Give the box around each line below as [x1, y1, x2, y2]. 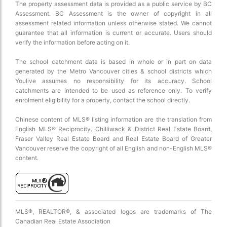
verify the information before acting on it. [15, 38, 130, 46]
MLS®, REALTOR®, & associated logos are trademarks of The [15, 207, 212, 215]
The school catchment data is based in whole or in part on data [15, 57, 212, 65]
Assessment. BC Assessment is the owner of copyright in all [15, 9, 212, 17]
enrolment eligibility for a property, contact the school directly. [15, 96, 190, 104]
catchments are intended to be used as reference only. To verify [15, 86, 212, 94]
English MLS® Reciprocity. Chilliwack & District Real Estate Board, [15, 125, 212, 133]
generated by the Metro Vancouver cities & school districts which [15, 67, 212, 75]
